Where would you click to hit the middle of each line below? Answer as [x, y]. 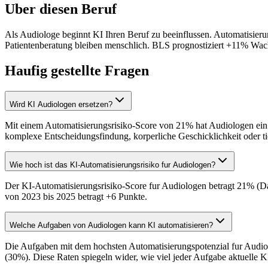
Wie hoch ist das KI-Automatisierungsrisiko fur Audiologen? [112, 165]
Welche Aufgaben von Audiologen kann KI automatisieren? [111, 226]
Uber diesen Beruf [61, 9]
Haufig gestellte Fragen [77, 71]
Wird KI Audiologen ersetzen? [61, 105]
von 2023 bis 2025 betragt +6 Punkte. [76, 197]
